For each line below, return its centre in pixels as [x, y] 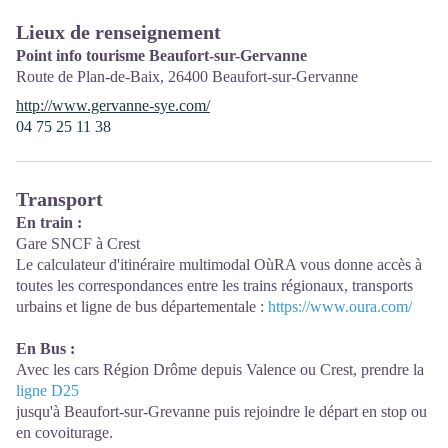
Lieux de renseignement [118, 31]
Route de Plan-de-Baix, [92, 76]
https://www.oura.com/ [340, 306]
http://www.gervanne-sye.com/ [113, 105]
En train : [49, 222]
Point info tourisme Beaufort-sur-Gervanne [161, 55]
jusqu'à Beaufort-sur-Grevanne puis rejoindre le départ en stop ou [221, 411]
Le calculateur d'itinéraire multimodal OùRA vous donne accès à [219, 264]
